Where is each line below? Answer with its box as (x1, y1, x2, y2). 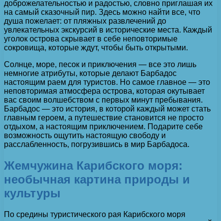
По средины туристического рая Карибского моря (4, 210, 185, 219)
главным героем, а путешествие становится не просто (4, 113, 204, 122)
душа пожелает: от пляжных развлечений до (4, 17, 166, 26)
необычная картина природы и (4, 173, 190, 186)
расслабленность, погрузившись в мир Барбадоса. (4, 140, 189, 149)
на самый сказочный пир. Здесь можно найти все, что (4, 8, 200, 17)
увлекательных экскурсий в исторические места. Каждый (4, 26, 212, 35)
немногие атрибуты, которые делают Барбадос (4, 69, 177, 78)
